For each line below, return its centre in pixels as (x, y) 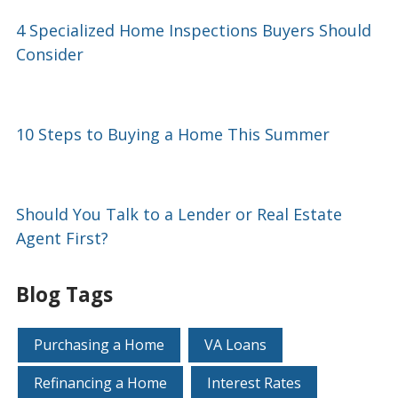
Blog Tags (64, 295)
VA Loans (235, 345)
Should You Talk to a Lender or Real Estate (179, 215)
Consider (50, 55)
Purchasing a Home (99, 345)
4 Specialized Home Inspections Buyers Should (194, 31)
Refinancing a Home (100, 383)
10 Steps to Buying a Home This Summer (173, 135)
